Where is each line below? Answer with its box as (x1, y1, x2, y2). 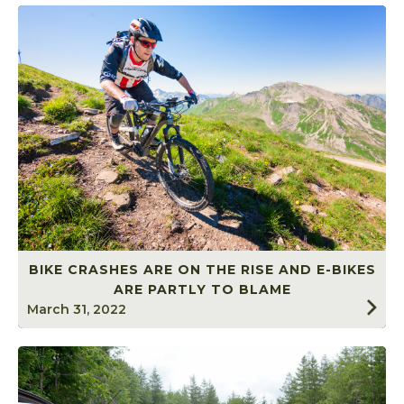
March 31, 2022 (27, 301, 126, 318)
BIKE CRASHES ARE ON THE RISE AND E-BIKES (28, 262, 376, 279)
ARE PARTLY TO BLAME (113, 281, 291, 298)
